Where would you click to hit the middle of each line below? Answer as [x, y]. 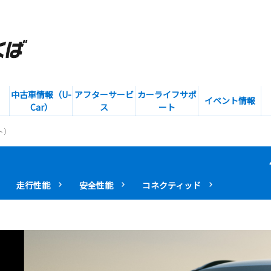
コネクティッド [171, 185]
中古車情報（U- [41, 94]
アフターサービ [104, 94]
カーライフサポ [167, 94]
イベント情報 [230, 100]
